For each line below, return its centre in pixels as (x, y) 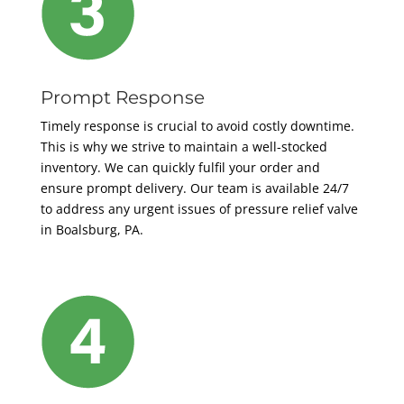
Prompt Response (122, 98)
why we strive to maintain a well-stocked (203, 147)
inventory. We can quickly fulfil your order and (180, 168)
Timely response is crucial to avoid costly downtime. (197, 126)
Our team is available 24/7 (269, 188)
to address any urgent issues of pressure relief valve (199, 209)
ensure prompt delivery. (115, 188)
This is (60, 147)
